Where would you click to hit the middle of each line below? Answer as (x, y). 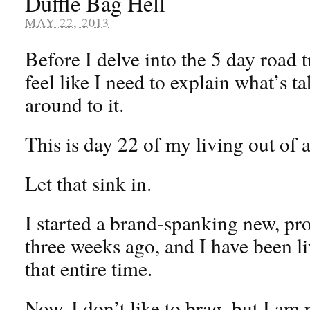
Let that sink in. (88, 183)
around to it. (74, 104)
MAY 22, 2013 (67, 22)
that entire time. (89, 268)
